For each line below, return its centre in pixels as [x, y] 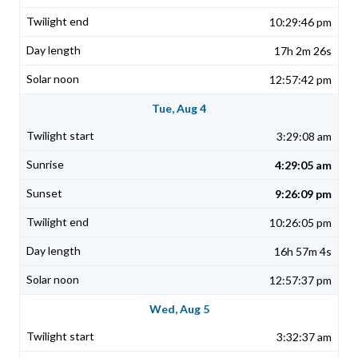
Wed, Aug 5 [179, 309]
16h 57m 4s [303, 252]
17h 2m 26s [303, 51]
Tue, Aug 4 [179, 109]
